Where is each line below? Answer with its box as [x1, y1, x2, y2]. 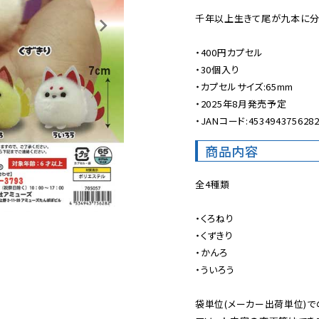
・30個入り [195, 63, 240, 76]
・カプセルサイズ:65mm [195, 80, 294, 93]
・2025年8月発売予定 [195, 97, 287, 110]
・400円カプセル [195, 46, 263, 59]
